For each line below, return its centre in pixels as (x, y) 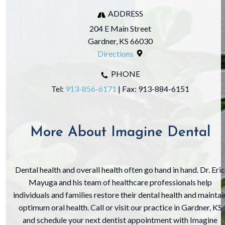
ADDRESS (125, 13)
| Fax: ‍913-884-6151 (153, 88)
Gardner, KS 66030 (120, 41)
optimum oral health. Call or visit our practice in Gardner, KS (120, 207)
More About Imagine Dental (120, 132)
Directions (115, 53)
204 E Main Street (120, 28)
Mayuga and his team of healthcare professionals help (120, 182)
